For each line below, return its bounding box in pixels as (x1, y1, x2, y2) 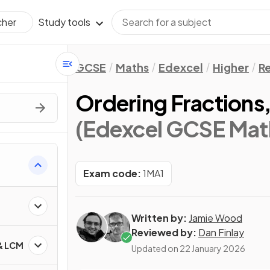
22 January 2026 (180, 243, 245, 254)
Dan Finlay (198, 226, 244, 239)
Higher (213, 60, 249, 74)
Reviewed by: (131, 226, 196, 239)
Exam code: (83, 167, 141, 180)
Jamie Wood (189, 212, 242, 224)
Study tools (38, 16, 90, 28)
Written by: (131, 212, 187, 224)
